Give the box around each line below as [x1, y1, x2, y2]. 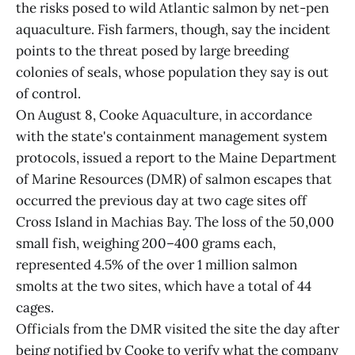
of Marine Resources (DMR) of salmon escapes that [16, 170, 332, 188]
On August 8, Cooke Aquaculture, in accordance [16, 106, 312, 124]
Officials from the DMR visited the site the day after [16, 320, 339, 338]
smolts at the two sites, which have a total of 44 [16, 277, 311, 295]
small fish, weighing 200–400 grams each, [16, 235, 276, 252]
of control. [16, 85, 81, 102]
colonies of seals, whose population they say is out [16, 63, 329, 81]
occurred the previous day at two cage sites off [16, 192, 307, 209]
